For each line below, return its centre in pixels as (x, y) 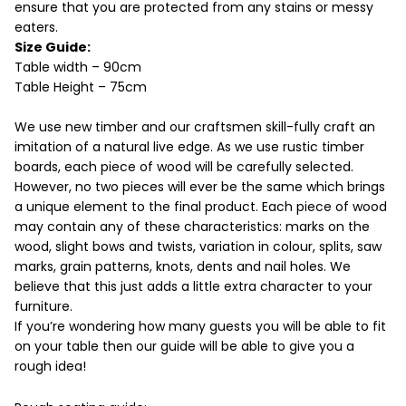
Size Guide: (53, 47)
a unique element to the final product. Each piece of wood (201, 206)
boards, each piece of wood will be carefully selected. (184, 166)
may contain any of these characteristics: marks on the (192, 226)
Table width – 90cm (78, 67)
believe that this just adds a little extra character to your (193, 286)
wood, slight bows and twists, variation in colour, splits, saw (198, 246)
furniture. (43, 306)
